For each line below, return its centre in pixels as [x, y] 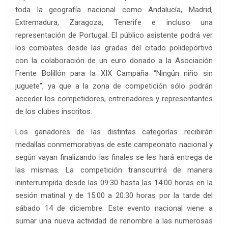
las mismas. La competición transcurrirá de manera [114, 170]
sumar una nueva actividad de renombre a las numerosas [114, 221]
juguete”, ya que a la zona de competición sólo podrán [114, 86]
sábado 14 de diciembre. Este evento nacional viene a [114, 208]
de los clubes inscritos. [54, 111]
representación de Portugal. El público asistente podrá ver [114, 35]
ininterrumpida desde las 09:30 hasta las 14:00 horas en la [114, 182]
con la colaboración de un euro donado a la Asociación [114, 60]
